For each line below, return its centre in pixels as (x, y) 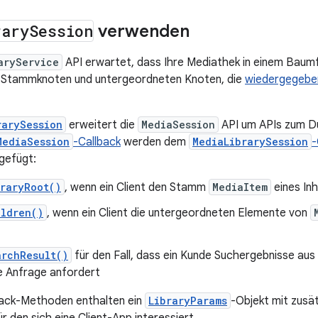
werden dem (155, 142)
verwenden (142, 32)
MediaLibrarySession (250, 142)
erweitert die (102, 125)
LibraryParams (188, 301)
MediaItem (240, 187)
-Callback (97, 142)
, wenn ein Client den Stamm (137, 188)
